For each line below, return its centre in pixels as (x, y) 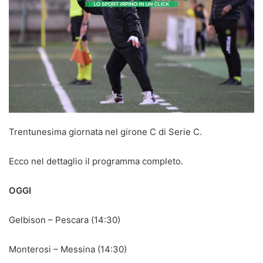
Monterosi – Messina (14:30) (68, 249)
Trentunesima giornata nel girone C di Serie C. (105, 132)
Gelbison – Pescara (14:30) (65, 220)
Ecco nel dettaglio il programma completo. (96, 161)
